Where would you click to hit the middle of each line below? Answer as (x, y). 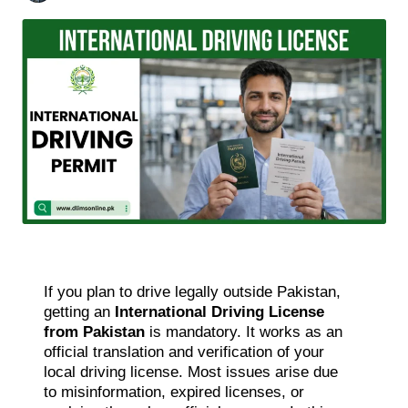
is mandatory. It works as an (244, 331)
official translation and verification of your (184, 352)
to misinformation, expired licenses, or (174, 392)
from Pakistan (94, 331)
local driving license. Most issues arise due (191, 372)
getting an (79, 311)
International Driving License (219, 311)
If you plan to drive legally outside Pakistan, (192, 291)
